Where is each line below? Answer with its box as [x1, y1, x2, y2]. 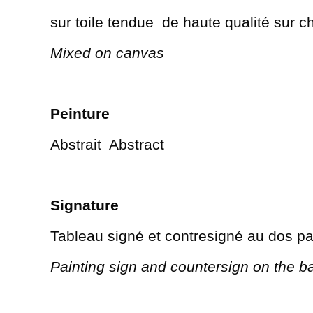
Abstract [109, 136, 164, 152]
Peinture [50, 105, 110, 122]
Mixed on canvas [50, 44, 164, 61]
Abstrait [50, 136, 101, 152]
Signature [50, 196, 119, 213]
